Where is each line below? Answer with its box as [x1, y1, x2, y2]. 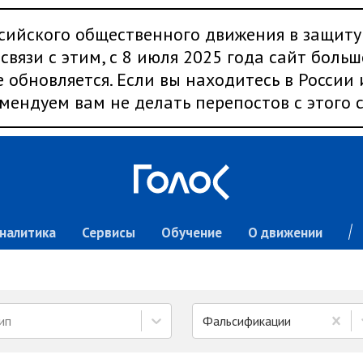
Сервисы [81, 224, 135, 241]
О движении [247, 224, 322, 241]
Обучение [160, 224, 222, 241]
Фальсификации [202, 313, 291, 329]
